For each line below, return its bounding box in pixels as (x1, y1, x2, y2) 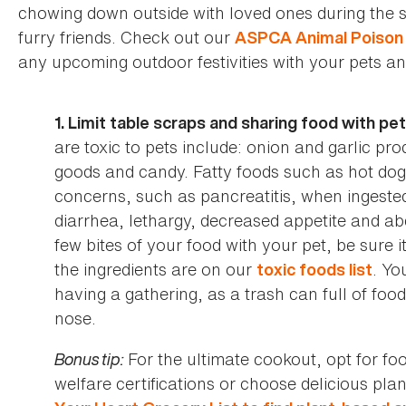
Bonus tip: (54, 346, 123, 371)
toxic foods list (256, 257, 372, 281)
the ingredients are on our (54, 256, 256, 281)
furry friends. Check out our (18, 24, 235, 49)
